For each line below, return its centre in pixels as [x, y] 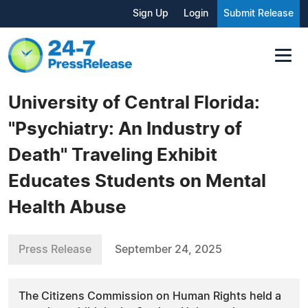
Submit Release [258, 14]
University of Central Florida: [134, 103]
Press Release [55, 249]
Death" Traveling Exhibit [113, 155]
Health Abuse [67, 207]
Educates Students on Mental [137, 181]
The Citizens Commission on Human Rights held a [150, 296]
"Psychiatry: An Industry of [125, 129]
